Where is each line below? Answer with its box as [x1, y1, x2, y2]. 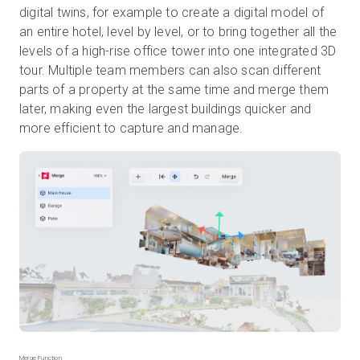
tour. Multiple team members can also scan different [19, 63, 321, 79]
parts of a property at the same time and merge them [19, 82, 329, 98]
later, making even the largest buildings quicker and [19, 101, 312, 117]
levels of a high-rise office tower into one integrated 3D [19, 43, 337, 59]
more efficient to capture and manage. [19, 121, 243, 137]
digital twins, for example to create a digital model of [19, 5, 325, 21]
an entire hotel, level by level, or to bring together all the [19, 24, 337, 40]
